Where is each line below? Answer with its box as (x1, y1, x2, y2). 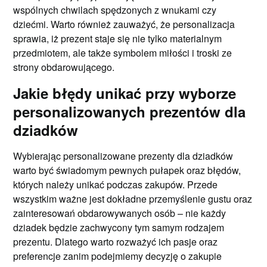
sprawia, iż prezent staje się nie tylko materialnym (13, 31, 222, 45)
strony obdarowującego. (13, 60, 115, 74)
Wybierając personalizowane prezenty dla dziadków (13, 148, 234, 163)
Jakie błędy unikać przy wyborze (13, 82, 237, 103)
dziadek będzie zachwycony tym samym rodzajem (13, 220, 225, 234)
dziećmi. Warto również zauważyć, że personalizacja (13, 17, 235, 31)
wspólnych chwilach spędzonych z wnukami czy (13, 2, 217, 17)
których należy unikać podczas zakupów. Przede (13, 177, 218, 191)
